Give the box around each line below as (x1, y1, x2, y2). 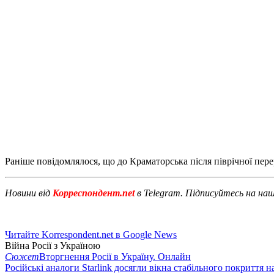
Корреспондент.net (50, 187, 137, 198)
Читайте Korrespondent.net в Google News (5, 229, 177, 240)
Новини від (5, 187, 50, 198)
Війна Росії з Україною (5, 240, 100, 251)
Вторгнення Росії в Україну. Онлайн (39, 251, 191, 262)
